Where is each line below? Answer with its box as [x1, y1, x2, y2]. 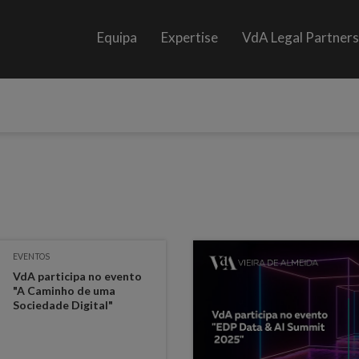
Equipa [97, 29, 138, 46]
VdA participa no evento [12, 268, 142, 283]
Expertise [161, 29, 219, 46]
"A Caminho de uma [12, 283, 115, 297]
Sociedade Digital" [12, 297, 113, 312]
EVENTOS [12, 251, 50, 261]
